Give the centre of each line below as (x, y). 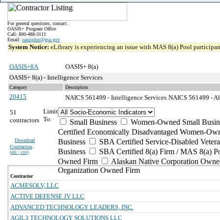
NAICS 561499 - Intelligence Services (116, 97)
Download (25, 140)
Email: (15, 40)
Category (18, 87)
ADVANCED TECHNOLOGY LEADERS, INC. (72, 207)
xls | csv (19, 152)
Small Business (92, 122)
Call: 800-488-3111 (27, 34)
